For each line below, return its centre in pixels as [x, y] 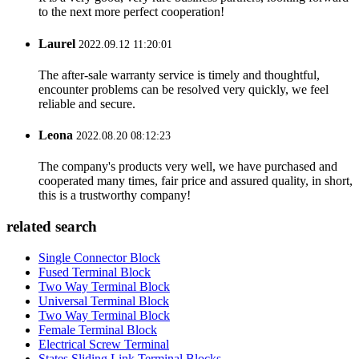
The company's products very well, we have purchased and [188, 167]
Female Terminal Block [98, 329]
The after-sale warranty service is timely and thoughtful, [179, 75]
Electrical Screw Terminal [104, 344]
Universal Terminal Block [104, 301]
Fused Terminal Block [95, 272]
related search [52, 227]
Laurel [58, 43]
